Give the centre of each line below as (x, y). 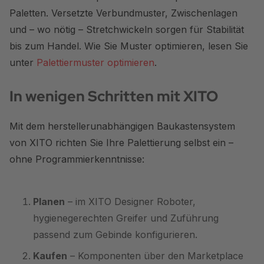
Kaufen (50, 255)
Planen (49, 201)
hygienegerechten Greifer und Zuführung (126, 218)
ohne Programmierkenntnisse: (77, 159)
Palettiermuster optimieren (95, 62)
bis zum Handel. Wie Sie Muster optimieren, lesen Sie (129, 46)
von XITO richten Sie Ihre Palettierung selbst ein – (121, 142)
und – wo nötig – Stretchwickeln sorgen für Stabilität (127, 29)
